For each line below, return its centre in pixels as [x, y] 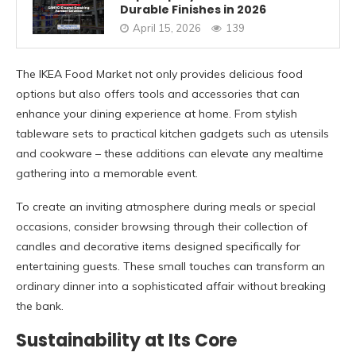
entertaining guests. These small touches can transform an [170, 267]
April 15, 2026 [167, 27]
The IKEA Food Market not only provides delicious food [159, 74]
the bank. [40, 306]
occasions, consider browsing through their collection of [162, 227]
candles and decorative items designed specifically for [158, 247]
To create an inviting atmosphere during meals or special [166, 207]
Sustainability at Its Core [126, 341]
